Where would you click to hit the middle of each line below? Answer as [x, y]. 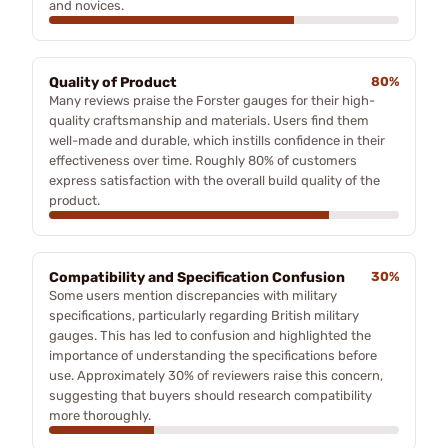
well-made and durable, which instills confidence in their [217, 140]
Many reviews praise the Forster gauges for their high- [212, 100]
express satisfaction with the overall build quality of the [214, 180]
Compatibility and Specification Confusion [197, 277]
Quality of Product [113, 82]
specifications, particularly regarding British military [204, 315]
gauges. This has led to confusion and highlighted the [210, 335]
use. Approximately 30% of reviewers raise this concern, [216, 375]
